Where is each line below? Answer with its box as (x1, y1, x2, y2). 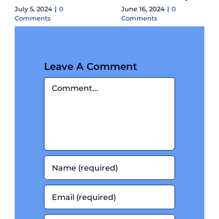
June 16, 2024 (121, 4, 165, 13)
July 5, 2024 (15, 4, 52, 13)
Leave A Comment (44, 61, 137, 73)
